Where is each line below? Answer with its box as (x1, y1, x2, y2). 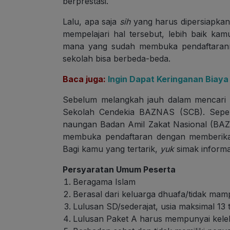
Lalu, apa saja (63, 16, 120, 27)
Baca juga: (63, 74, 106, 85)
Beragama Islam (73, 177, 136, 187)
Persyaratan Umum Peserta (63, 164, 176, 175)
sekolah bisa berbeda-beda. (63, 53, 173, 64)
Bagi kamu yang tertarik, (63, 144, 160, 155)
